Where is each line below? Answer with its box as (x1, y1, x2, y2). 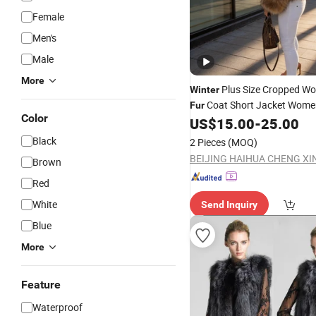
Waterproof (32, 300, 83, 314)
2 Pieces (190, 135, 226, 149)
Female (32, 10, 64, 23)
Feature (21, 278, 61, 291)
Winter (190, 84, 219, 95)
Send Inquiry (201, 199, 257, 210)
